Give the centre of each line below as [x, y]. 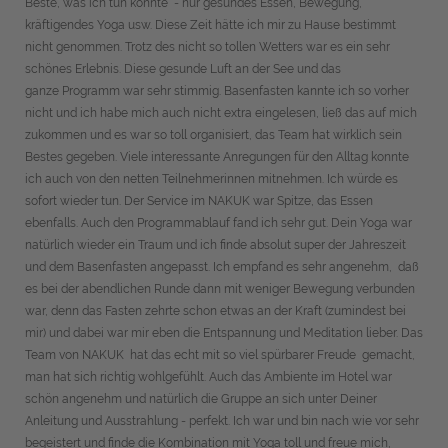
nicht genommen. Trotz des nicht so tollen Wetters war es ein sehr [207, 47]
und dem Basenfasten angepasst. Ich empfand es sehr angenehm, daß [222, 267]
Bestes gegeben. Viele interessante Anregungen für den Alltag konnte [217, 157]
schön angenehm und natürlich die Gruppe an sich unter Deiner [201, 399]
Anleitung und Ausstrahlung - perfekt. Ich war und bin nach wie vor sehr [222, 421]
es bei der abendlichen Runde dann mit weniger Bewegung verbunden [220, 289]
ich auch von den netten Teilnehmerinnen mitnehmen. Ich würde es [211, 179]
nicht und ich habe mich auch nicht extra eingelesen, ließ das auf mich [221, 113]
